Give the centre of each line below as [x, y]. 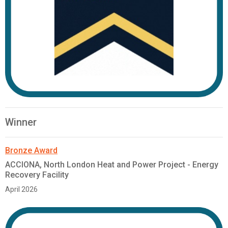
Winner [21, 122]
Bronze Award [31, 151]
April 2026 [21, 190]
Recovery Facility [37, 175]
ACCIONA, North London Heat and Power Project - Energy [112, 165]
